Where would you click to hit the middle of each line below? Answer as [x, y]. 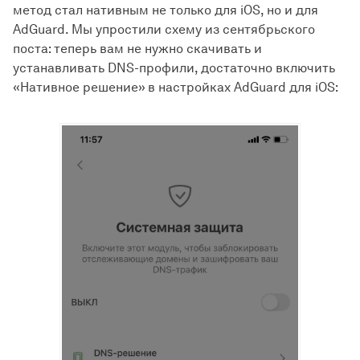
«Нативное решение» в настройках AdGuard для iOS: [176, 87]
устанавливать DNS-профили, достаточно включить [174, 68]
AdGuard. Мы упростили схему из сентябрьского [164, 29]
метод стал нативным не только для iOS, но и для [166, 10]
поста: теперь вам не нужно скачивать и [137, 49]
